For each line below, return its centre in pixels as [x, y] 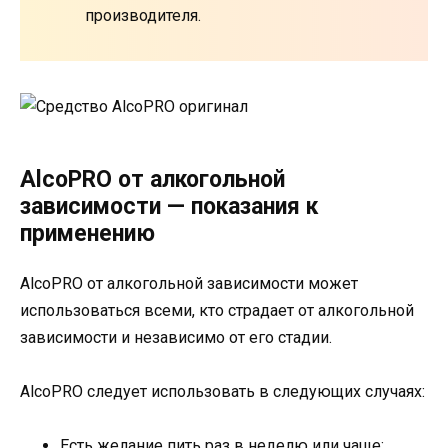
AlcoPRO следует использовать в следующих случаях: [222, 391]
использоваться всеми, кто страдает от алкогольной [217, 310]
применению [87, 233]
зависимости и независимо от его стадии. [176, 337]
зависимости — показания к [169, 206]
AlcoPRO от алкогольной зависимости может [189, 283]
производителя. [143, 15]
